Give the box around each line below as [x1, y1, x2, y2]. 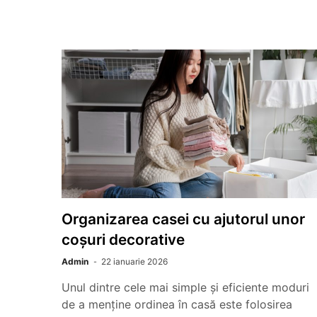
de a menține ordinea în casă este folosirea [62, 297, 292, 311]
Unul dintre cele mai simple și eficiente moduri [62, 280, 309, 294]
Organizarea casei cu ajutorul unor [62, 210, 305, 228]
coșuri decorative [62, 231, 185, 248]
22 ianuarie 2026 [101, 256, 168, 267]
